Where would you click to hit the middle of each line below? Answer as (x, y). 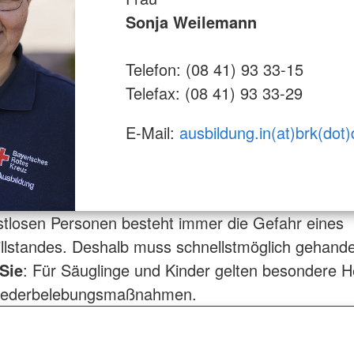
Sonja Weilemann (191, 22)
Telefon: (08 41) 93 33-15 (214, 69)
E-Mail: (152, 132)
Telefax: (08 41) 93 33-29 (214, 93)
